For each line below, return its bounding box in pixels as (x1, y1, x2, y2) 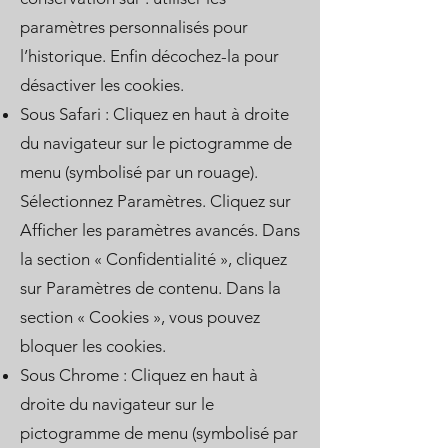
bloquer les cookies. (20, 336, 166, 356)
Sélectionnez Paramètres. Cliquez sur (20, 191, 291, 211)
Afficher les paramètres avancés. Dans (20, 220, 300, 240)
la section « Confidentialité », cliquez (20, 249, 287, 269)
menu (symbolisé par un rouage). (20, 162, 258, 182)
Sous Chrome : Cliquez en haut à (20, 365, 258, 385)
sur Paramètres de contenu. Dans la (20, 278, 281, 298)
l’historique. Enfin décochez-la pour (20, 46, 279, 66)
